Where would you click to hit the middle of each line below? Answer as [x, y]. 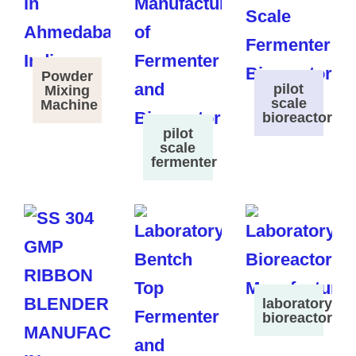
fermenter [184, 162]
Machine [69, 104]
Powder [68, 76]
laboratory [297, 303]
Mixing [68, 90]
